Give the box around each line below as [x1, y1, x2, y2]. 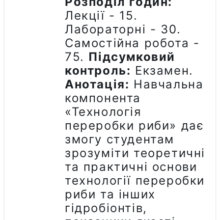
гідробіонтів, [65, 200, 147, 215]
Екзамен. [131, 63, 193, 78]
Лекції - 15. [65, 8, 138, 23]
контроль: [65, 63, 131, 78]
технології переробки [65, 173, 205, 188]
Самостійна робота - [65, 35, 200, 50]
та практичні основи [65, 159, 197, 174]
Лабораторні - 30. [65, 22, 181, 36]
